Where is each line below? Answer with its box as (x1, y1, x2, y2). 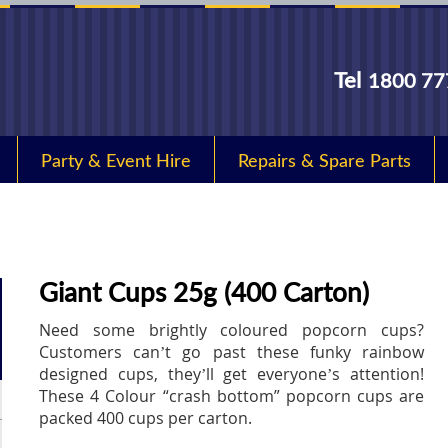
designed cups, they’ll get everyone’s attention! (39, 363, 424, 385)
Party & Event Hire (41, 148, 191, 171)
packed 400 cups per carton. (39, 407, 253, 429)
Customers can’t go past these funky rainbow (39, 341, 424, 363)
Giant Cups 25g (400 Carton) (39, 276, 370, 308)
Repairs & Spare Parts (238, 148, 411, 171)
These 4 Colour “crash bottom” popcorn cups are (39, 385, 424, 407)
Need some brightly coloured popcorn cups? (39, 319, 424, 341)
